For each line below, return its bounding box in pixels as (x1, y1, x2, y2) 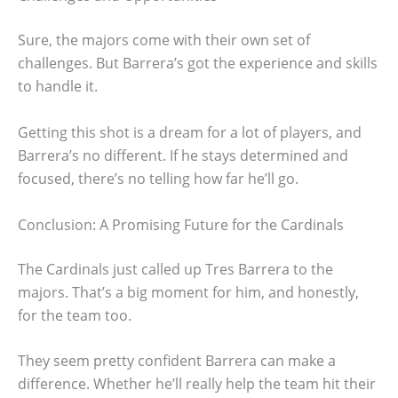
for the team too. (18, 305, 131, 325)
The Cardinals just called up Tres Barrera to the (18, 259, 333, 279)
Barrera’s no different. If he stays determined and (18, 145, 348, 165)
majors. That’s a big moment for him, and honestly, (18, 282, 359, 302)
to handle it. (18, 76, 98, 97)
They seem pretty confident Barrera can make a (18, 351, 336, 371)
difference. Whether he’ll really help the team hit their (18, 374, 376, 394)
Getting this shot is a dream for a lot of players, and (18, 122, 362, 142)
